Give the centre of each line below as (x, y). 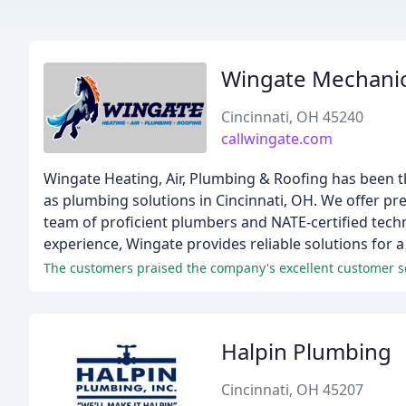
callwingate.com (277, 139)
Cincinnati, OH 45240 (292, 117)
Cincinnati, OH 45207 (292, 390)
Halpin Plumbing (306, 351)
